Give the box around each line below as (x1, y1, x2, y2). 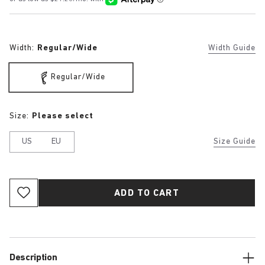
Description (9, 253, 57, 263)
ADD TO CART (114, 188, 179, 198)
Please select (31, 111, 93, 121)
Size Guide (214, 137, 256, 146)
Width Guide (208, 43, 256, 53)
